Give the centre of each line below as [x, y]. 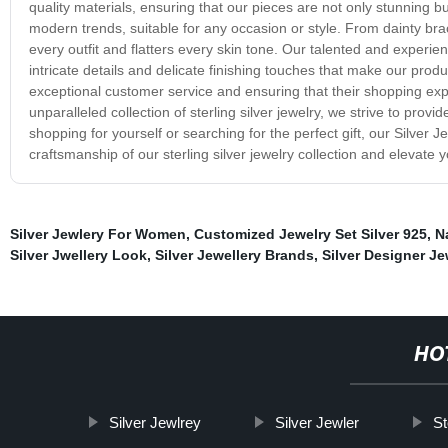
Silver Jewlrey [154, 422]
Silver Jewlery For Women [97, 233]
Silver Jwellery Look [78, 254]
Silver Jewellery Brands [234, 254]
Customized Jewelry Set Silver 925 [310, 233]
